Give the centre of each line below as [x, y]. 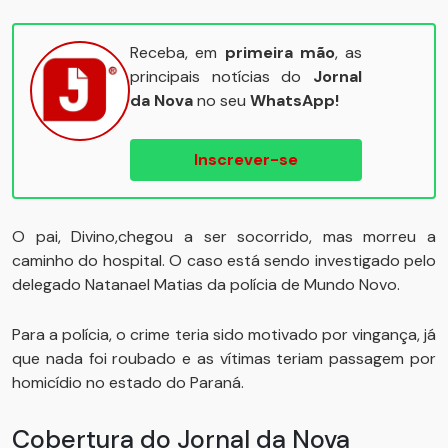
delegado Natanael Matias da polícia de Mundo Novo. [206, 284]
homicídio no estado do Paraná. [128, 382]
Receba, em [177, 52]
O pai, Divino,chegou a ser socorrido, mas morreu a [224, 236]
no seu [221, 100]
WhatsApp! [294, 100]
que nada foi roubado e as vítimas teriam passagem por [224, 358]
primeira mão [279, 52]
